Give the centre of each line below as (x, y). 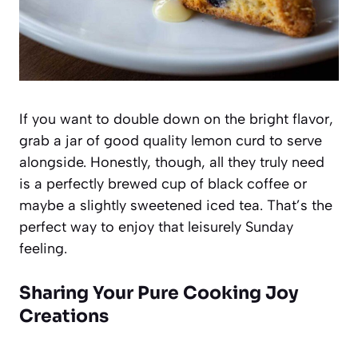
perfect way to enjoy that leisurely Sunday (156, 227)
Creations (64, 316)
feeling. (43, 248)
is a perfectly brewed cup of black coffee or (163, 183)
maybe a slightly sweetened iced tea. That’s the (176, 205)
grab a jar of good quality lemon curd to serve (171, 140)
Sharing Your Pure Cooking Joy (159, 292)
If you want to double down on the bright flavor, (176, 119)
